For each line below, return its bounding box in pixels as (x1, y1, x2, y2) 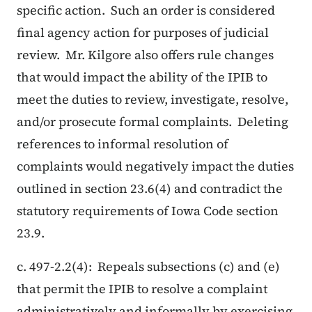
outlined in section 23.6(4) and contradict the (17, 180, 283, 198)
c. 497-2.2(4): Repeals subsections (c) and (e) (17, 258, 280, 276)
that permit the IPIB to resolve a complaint (17, 280, 267, 298)
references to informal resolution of (17, 135, 228, 153)
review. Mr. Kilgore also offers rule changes (17, 46, 274, 64)
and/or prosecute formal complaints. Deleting (17, 113, 288, 131)
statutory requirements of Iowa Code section (17, 202, 279, 220)
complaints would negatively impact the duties (17, 157, 294, 175)
